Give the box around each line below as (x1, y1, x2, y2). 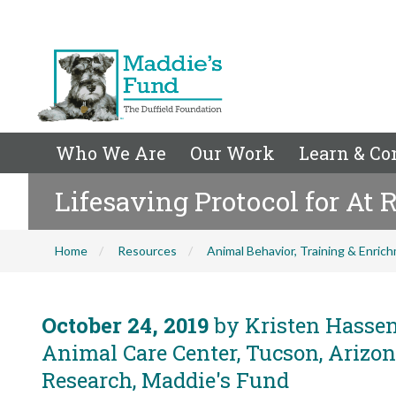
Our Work (190, 141, 275, 164)
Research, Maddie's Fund (42, 366, 289, 394)
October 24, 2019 (42, 311, 209, 339)
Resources (118, 243, 177, 258)
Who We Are (56, 141, 166, 164)
